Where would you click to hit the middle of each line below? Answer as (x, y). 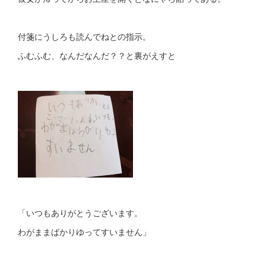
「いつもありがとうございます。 (80, 212)
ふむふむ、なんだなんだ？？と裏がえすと (97, 55)
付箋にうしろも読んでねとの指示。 (84, 36)
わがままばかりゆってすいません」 (84, 231)
